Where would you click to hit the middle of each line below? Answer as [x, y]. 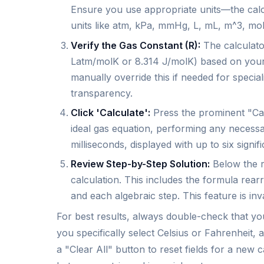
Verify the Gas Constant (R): [136, 45]
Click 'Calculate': [110, 113]
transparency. [102, 93]
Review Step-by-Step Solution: [140, 164]
